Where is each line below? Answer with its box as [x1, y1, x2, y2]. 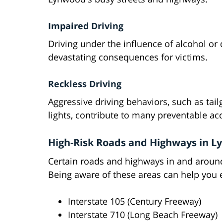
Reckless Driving [48, 78, 121, 90]
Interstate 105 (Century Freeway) [68, 195, 201, 208]
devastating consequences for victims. [48, 51, 208, 63]
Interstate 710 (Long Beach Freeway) [68, 209, 218, 221]
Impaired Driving [48, 20, 123, 32]
